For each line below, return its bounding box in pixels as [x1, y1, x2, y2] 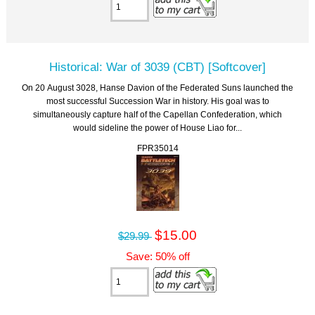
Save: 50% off [125, 250, 190, 262]
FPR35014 [136, 143, 179, 153]
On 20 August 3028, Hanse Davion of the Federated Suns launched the [22, 82, 293, 92]
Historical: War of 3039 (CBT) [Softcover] [49, 59, 266, 74]
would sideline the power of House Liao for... [73, 122, 242, 132]
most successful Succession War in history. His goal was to [46, 96, 269, 105]
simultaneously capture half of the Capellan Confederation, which [33, 109, 282, 119]
